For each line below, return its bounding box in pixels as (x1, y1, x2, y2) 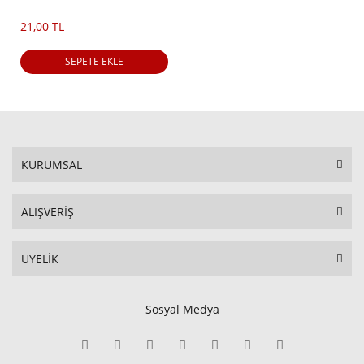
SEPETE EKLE (64, 54, 123, 68)
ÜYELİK (21, 250, 58, 266)
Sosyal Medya (145, 301, 219, 317)
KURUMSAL (21, 156, 82, 172)
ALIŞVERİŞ (21, 203, 74, 219)
